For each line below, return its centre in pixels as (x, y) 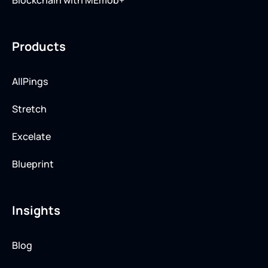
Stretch (29, 109)
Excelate (31, 137)
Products (39, 47)
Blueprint (33, 164)
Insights (36, 211)
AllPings (30, 82)
